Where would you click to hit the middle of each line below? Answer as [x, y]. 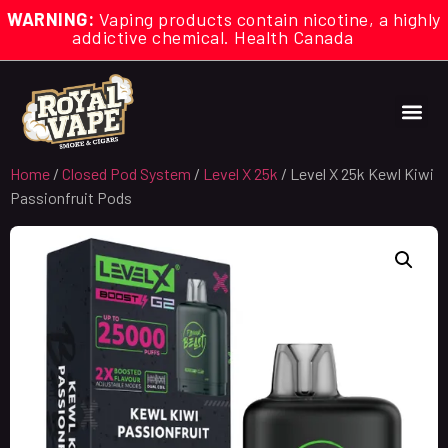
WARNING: [51, 19]
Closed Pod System [126, 173]
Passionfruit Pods [71, 197]
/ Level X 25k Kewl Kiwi [356, 173]
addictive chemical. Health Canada [224, 37]
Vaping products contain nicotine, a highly [267, 19]
